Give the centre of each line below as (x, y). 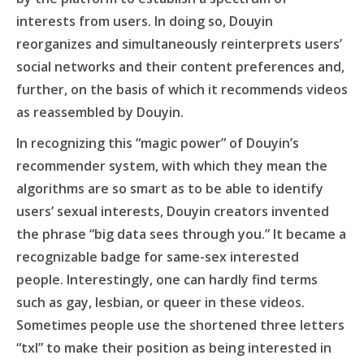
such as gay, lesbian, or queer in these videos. (160, 303)
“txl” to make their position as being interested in (174, 348)
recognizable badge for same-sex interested (158, 257)
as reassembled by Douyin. (100, 113)
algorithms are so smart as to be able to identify (170, 189)
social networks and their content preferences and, (180, 67)
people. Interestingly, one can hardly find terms (167, 280)
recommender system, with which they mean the (172, 166)
